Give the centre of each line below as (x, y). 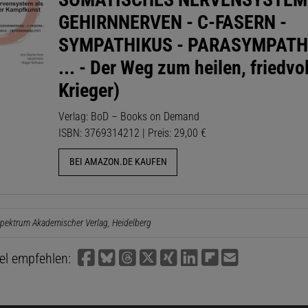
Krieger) (89, 90)
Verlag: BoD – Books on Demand (129, 116)
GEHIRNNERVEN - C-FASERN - (173, 22)
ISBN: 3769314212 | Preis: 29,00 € (133, 133)
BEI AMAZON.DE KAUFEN (118, 162)
